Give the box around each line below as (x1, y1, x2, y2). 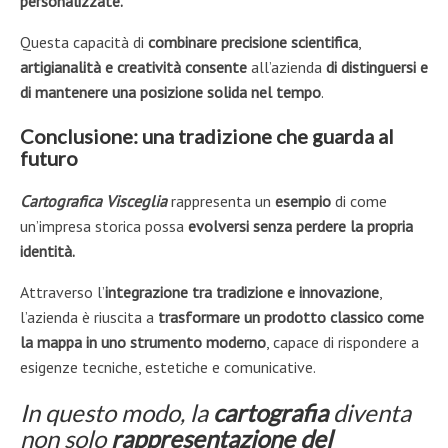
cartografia (208, 397, 333, 427)
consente (185, 56, 247, 77)
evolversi (188, 215, 249, 236)
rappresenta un (167, 190, 275, 211)
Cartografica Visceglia (20, 190, 167, 211)
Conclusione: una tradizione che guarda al (20, 123, 394, 148)
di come (331, 190, 387, 211)
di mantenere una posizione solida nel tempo (20, 81, 321, 102)
